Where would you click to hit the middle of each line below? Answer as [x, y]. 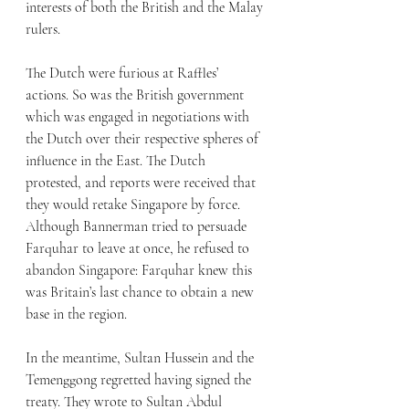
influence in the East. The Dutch [117, 161]
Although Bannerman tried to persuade [138, 227]
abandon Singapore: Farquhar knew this [141, 271]
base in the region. [76, 315]
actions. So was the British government [136, 95]
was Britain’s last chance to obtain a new [142, 293]
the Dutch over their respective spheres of [144, 139]
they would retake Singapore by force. [135, 205]
